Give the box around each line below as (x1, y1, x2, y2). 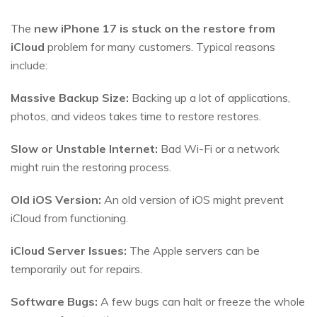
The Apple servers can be (127, 243, 260, 258)
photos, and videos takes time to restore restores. (11, 109, 261, 124)
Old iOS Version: (11, 192, 101, 207)
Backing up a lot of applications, (129, 91, 290, 105)
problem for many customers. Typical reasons (45, 40, 275, 54)
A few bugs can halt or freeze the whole (98, 294, 305, 309)
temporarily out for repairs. (11, 262, 142, 277)
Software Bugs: (11, 294, 98, 309)
